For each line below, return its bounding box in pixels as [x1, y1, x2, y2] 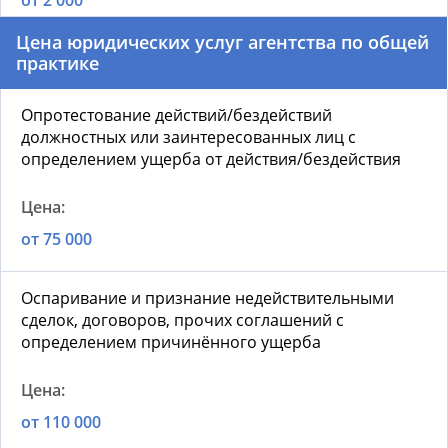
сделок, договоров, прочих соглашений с [21, 309, 344, 332]
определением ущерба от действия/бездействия [21, 148, 401, 171]
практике [16, 51, 99, 76]
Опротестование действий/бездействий [21, 104, 332, 127]
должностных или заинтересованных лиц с [21, 126, 356, 149]
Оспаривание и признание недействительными [21, 287, 394, 310]
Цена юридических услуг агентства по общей [16, 30, 429, 55]
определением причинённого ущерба [21, 331, 321, 354]
